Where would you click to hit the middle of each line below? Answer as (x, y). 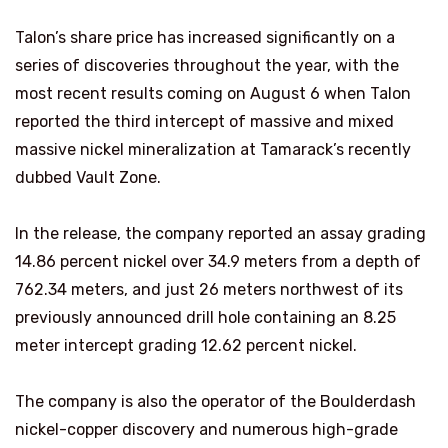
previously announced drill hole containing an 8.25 (205, 317)
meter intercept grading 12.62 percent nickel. (186, 345)
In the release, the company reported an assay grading (220, 233)
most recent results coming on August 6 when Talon (213, 93)
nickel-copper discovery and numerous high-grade (206, 429)
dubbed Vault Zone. (88, 177)
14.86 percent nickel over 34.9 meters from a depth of (218, 261)
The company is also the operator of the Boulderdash (215, 401)
